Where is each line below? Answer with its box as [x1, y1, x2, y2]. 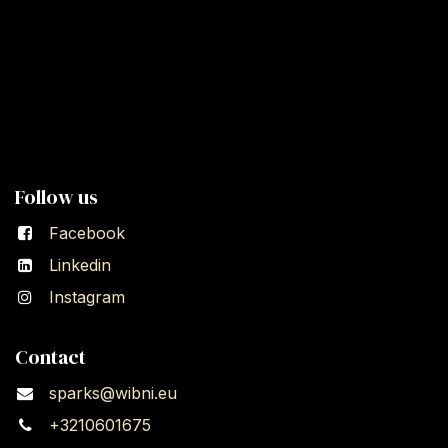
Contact [15, 343, 86, 372]
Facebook [48, 223, 125, 244]
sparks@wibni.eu [48, 383, 177, 404]
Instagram [48, 287, 125, 308]
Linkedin [48, 255, 111, 276]
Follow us [15, 183, 98, 212]
